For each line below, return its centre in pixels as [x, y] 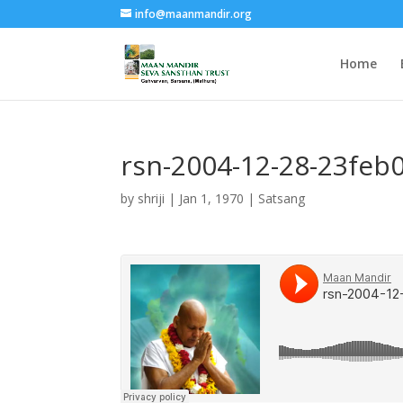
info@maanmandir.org [194, 14]
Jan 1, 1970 [212, 198]
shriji [152, 198]
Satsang [282, 198]
